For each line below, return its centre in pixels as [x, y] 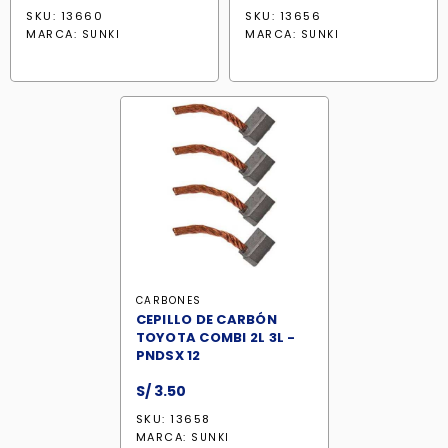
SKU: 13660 [64, 16]
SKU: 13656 [283, 16]
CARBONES [168, 300]
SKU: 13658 [173, 419]
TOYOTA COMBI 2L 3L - [215, 337]
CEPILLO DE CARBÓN [206, 319]
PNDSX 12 [168, 355]
